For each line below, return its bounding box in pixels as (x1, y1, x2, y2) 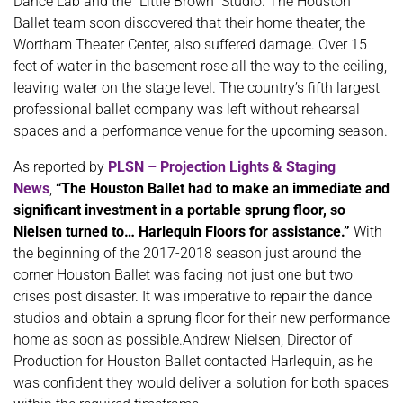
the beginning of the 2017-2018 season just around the (13, 245, 361, 263)
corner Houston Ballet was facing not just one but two (13, 266, 353, 284)
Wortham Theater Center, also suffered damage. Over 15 (13, 36, 367, 54)
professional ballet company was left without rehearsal (13, 101, 360, 119)
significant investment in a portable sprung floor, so (13, 201, 345, 219)
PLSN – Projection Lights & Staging (108, 158, 336, 176)
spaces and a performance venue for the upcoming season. (13, 122, 388, 140)
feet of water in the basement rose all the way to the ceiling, (13, 58, 387, 76)
